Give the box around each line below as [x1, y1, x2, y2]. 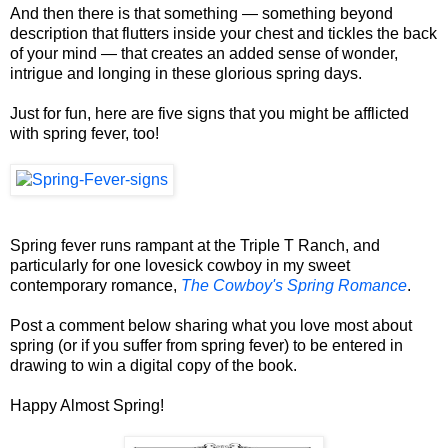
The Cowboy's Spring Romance [181, 276, 407, 294]
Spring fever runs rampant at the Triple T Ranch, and [10, 236, 380, 254]
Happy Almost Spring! [10, 396, 164, 414]
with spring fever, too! [10, 124, 159, 142]
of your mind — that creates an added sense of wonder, [10, 44, 398, 62]
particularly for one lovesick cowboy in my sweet [10, 256, 350, 274]
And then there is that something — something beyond [10, 4, 393, 22]
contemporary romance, [10, 276, 181, 294]
